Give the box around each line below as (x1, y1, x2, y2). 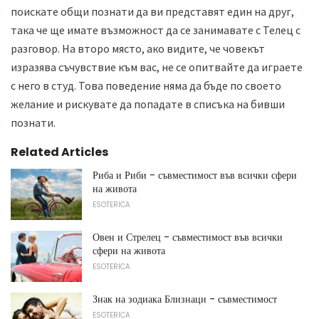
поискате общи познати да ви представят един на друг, (11, 4, 294, 19)
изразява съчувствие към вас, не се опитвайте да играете (11, 60, 303, 75)
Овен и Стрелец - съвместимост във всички (93, 230, 283, 245)
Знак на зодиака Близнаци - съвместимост (93, 291, 277, 306)
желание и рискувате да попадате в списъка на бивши (11, 97, 285, 112)
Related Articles (11, 144, 108, 161)
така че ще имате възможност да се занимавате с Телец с (11, 23, 300, 38)
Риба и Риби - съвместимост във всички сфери (93, 168, 297, 183)
